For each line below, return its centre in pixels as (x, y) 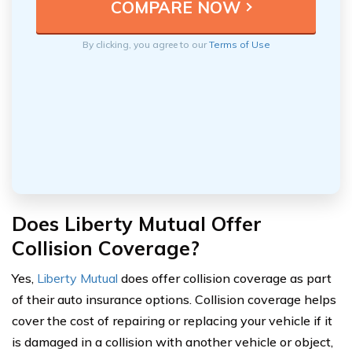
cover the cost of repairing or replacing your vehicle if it (172, 320)
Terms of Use (239, 44)
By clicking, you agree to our (145, 44)
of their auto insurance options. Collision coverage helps (174, 299)
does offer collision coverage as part (225, 278)
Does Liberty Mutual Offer (137, 223)
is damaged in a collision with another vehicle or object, (172, 341)
